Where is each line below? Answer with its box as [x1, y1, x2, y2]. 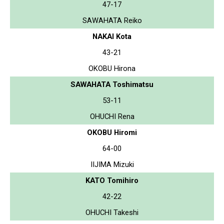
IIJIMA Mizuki [90, 159, 134, 169]
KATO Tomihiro [85, 175, 138, 185]
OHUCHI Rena [89, 111, 134, 121]
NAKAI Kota [92, 31, 131, 41]
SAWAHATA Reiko [82, 15, 142, 25]
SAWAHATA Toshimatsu [70, 79, 153, 89]
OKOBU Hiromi [87, 127, 137, 137]
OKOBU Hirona [88, 63, 135, 73]
